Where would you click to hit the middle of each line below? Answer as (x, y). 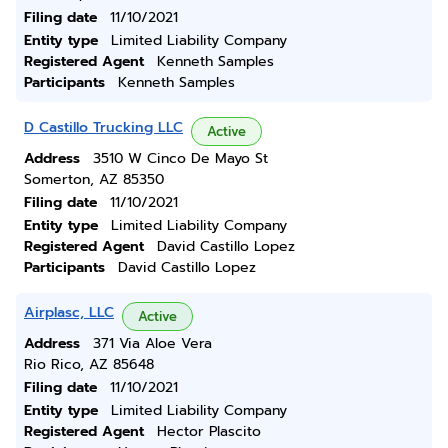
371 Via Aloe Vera (152, 343)
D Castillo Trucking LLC (103, 127)
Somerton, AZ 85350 (94, 179)
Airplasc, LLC (69, 312)
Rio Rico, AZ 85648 (89, 364)
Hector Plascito (209, 431)
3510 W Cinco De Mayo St (180, 158)
